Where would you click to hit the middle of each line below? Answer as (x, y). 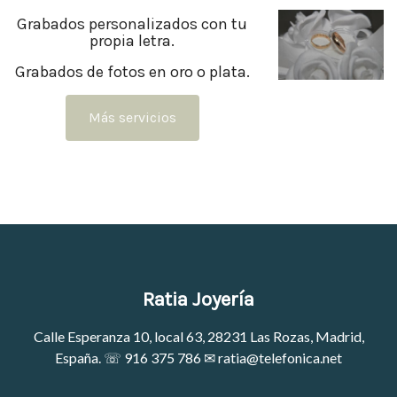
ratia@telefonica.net (280, 358)
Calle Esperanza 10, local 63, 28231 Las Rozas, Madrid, (198, 336)
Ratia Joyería (198, 299)
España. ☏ (90, 358)
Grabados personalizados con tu (132, 24)
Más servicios (132, 117)
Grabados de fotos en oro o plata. (132, 72)
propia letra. (132, 41)
